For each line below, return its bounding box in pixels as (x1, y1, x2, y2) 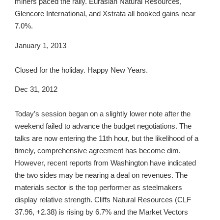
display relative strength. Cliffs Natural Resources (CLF (15, 195, 191, 204)
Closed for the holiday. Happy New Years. (15, 65, 148, 74)
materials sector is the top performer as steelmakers (15, 183, 182, 192)
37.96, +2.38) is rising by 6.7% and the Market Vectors (15, 208, 188, 217)
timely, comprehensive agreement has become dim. (15, 146, 181, 155)
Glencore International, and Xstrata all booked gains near (15, 9, 195, 18)
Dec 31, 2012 (15, 85, 57, 94)
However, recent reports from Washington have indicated (15, 159, 196, 167)
